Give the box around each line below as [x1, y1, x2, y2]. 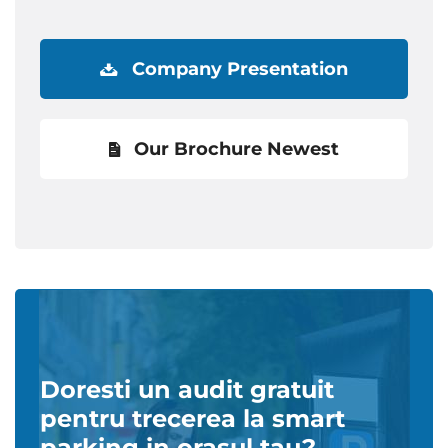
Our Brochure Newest [134, 137, 339, 160]
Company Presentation [132, 57, 348, 80]
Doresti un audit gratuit [40, 374, 334, 404]
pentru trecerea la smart [40, 403, 345, 433]
